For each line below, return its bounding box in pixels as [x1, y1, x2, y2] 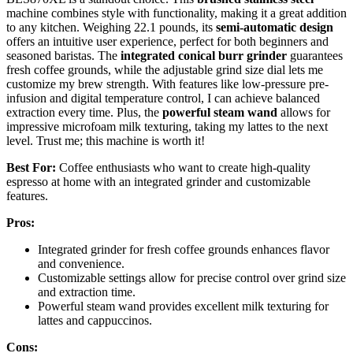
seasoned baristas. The [6, 49, 121, 63]
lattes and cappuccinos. [38, 314, 152, 328]
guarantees [287, 49, 343, 63]
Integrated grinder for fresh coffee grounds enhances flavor [38, 243, 329, 257]
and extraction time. [38, 285, 136, 299]
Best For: [6, 161, 56, 175]
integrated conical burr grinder [121, 49, 287, 63]
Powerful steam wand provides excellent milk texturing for [38, 299, 329, 314]
